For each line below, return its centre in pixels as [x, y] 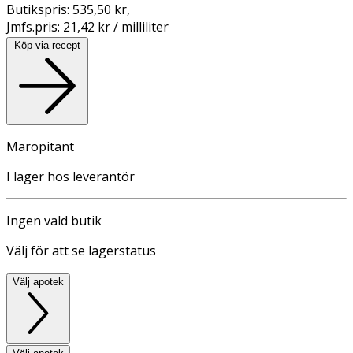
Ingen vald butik [54, 220]
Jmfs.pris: [35, 26]
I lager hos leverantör [71, 176]
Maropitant [40, 146]
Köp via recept [47, 45]
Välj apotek [38, 281]
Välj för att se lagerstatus [81, 250]
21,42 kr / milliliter [116, 26]
